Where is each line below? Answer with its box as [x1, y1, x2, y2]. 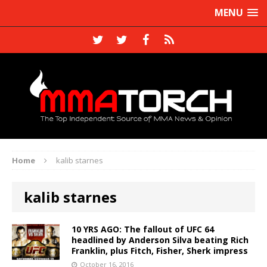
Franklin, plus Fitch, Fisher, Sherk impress [72, 244, 248, 256]
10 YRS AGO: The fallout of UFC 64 [72, 223, 214, 235]
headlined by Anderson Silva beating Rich [72, 234, 249, 246]
